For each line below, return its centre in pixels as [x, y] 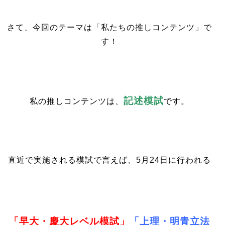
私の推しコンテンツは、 [77, 101]
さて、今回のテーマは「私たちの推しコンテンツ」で [110, 27]
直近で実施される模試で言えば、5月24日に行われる [110, 160]
